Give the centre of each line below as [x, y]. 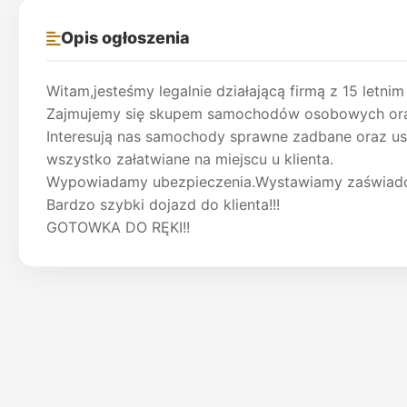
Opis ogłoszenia [125, 38]
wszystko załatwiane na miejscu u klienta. [190, 159]
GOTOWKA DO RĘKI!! [118, 227]
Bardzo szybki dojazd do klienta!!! [163, 204]
